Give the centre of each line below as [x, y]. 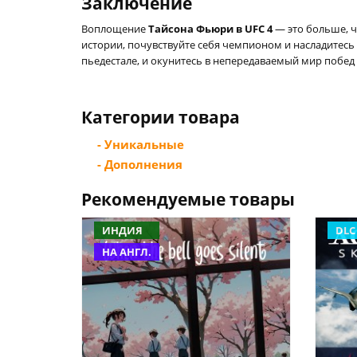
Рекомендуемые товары [188, 199]
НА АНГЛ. [127, 252]
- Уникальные [141, 144]
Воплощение [115, 29]
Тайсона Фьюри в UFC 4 [210, 29]
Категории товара [161, 117]
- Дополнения [140, 164]
